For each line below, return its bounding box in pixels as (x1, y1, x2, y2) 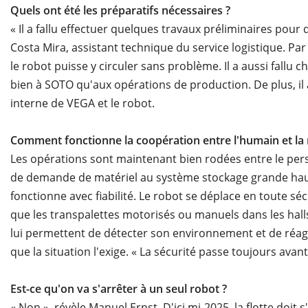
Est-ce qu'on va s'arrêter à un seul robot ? (10, 281, 227, 297)
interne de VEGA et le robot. (10, 96, 157, 111)
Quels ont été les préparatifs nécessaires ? (10, 3, 230, 19)
